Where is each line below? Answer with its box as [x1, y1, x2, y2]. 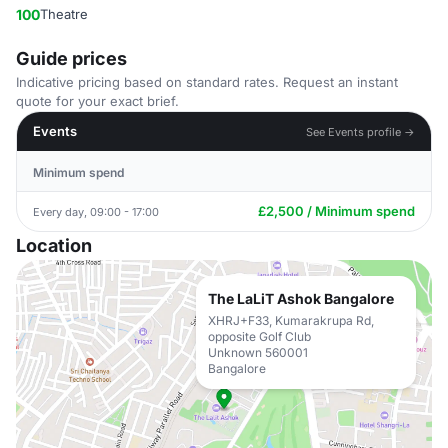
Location [16, 235, 92, 256]
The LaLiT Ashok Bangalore [208, 290, 394, 307]
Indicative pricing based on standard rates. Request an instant [16, 74, 398, 90]
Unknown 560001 [208, 345, 308, 360]
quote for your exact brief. [16, 93, 179, 109]
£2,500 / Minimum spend [258, 203, 415, 219]
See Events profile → [306, 124, 415, 139]
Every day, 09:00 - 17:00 [33, 204, 159, 219]
